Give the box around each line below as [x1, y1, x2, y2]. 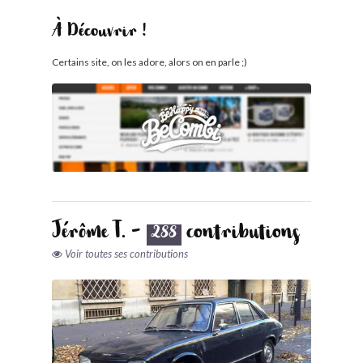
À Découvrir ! [52, 26, 147, 42]
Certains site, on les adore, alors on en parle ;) [52, 56, 247, 69]
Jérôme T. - [52, 225, 147, 244]
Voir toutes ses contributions [65, 246, 188, 260]
